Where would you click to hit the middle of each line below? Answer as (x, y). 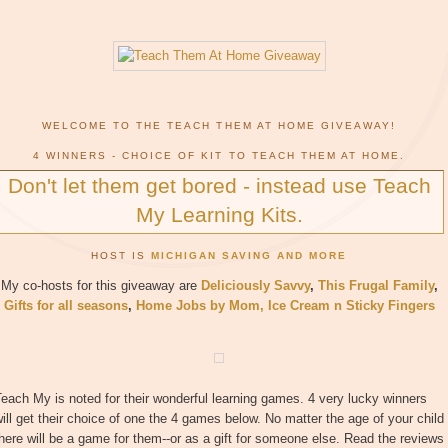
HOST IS (120, 256)
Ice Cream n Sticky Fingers (351, 306)
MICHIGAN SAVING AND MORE (249, 256)
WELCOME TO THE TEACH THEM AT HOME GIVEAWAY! (219, 126)
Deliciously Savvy (255, 286)
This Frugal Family (375, 286)
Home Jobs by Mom (197, 306)
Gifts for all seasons (65, 306)
